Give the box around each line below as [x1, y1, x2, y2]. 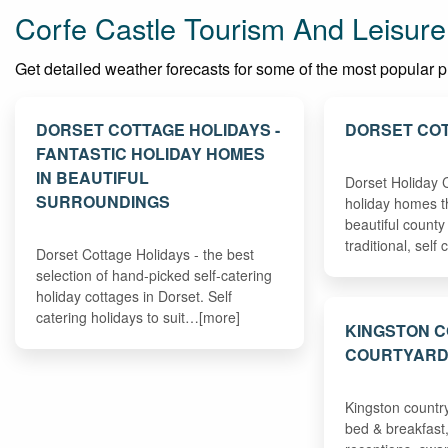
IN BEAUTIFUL [36, 165, 150, 189]
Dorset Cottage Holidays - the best [36, 243, 255, 264]
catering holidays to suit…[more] [36, 306, 241, 327]
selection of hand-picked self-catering [36, 264, 273, 285]
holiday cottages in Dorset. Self [36, 285, 233, 306]
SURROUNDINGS [36, 189, 171, 213]
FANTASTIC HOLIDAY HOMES [36, 141, 266, 165]
